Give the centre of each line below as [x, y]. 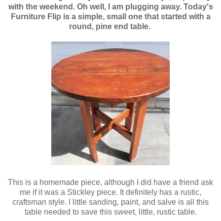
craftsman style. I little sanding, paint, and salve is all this [110, 202]
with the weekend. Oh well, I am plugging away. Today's [110, 7]
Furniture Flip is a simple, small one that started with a [110, 17]
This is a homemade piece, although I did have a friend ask [110, 183]
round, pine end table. [110, 27]
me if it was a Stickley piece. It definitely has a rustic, [110, 192]
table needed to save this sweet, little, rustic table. [110, 212]
